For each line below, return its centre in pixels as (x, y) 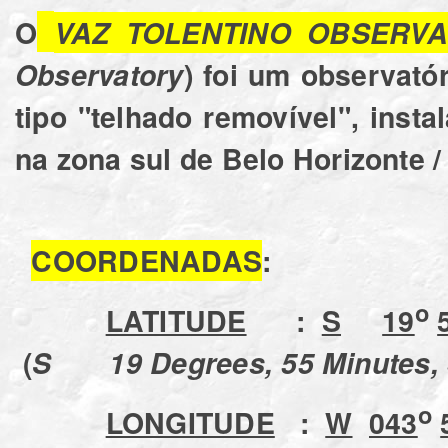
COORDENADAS (147, 260)
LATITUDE (176, 320)
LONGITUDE (190, 422)
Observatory (99, 74)
